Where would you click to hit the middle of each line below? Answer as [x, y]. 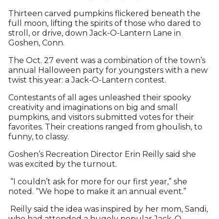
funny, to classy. [38, 137]
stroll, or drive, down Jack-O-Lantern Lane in [94, 33]
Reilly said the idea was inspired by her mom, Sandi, [108, 209]
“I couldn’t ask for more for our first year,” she [98, 182]
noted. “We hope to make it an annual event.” [97, 192]
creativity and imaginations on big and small [93, 108]
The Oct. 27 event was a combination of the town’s [107, 61]
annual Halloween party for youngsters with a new [108, 70]
